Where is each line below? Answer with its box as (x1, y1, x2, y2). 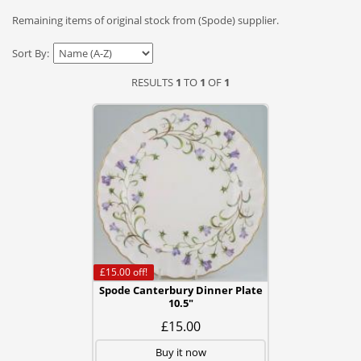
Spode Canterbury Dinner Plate (98, 283, 263, 297)
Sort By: (12, 46, 52, 60)
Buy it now (155, 345, 206, 359)
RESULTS (131, 75, 173, 89)
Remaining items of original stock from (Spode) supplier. (12, 13, 279, 27)
